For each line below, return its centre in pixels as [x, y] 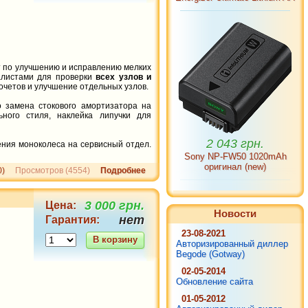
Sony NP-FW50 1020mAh [235, 140]
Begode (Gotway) [210, 254]
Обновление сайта [214, 282]
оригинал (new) [235, 150]
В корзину [115, 240]
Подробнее [123, 170]
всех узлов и [123, 77]
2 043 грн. [235, 127]
